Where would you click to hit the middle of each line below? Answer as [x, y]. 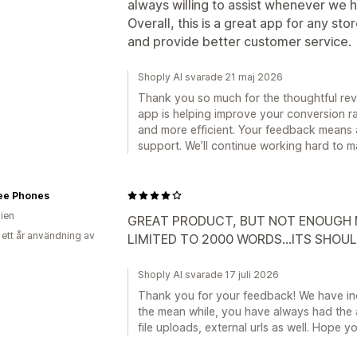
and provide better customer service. [239, 41]
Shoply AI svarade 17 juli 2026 [208, 274]
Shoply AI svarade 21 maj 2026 [210, 76]
